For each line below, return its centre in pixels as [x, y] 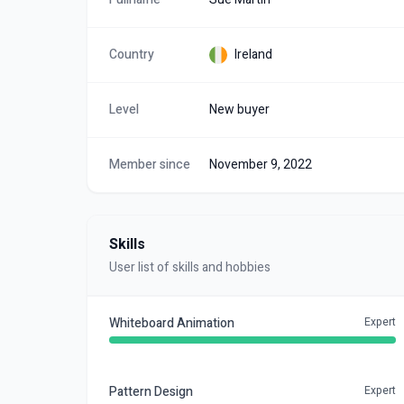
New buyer [240, 110]
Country [132, 55]
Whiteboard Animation [172, 323]
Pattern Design [151, 392]
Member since [150, 165]
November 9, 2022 [261, 165]
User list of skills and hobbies [190, 267]
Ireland [254, 55]
